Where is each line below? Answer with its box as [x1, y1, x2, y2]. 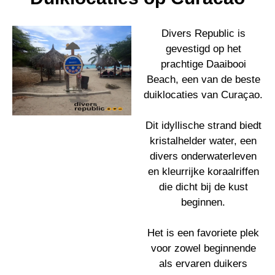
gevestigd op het [165, 43, 241, 55]
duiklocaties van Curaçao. [144, 89, 263, 101]
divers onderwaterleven [150, 150, 257, 162]
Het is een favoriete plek [147, 227, 259, 239]
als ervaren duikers [159, 258, 247, 269]
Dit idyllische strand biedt [145, 120, 261, 131]
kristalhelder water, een [150, 135, 257, 147]
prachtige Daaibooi [160, 58, 246, 70]
